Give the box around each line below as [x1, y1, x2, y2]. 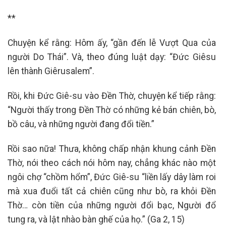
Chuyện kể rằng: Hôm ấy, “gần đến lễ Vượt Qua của [8, 37, 216, 48]
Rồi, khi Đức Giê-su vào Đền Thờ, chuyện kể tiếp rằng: [8, 90, 216, 101]
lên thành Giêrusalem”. [8, 66, 94, 76]
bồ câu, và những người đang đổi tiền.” [8, 119, 154, 129]
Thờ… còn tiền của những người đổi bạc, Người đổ [8, 200, 216, 210]
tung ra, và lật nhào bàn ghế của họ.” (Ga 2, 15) [8, 214, 185, 224]
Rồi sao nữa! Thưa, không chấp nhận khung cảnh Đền [8, 143, 216, 154]
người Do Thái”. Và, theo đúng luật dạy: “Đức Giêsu [8, 51, 216, 62]
